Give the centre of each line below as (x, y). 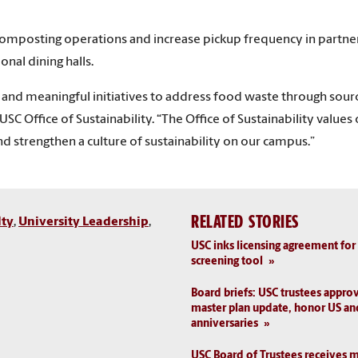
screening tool (227, 261)
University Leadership (84, 223)
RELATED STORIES (245, 222)
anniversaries (225, 324)
